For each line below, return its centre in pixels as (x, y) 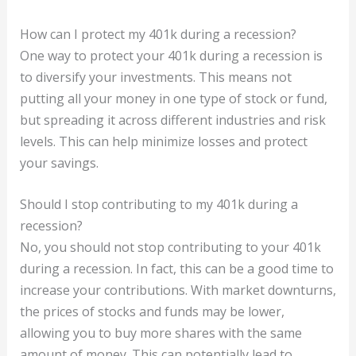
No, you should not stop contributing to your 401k (170, 248)
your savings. (59, 163)
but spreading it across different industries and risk (172, 120)
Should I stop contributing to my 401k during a (159, 205)
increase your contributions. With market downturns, (178, 290)
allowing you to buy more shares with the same (161, 333)
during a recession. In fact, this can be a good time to (176, 269)
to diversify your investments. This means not (155, 77)
